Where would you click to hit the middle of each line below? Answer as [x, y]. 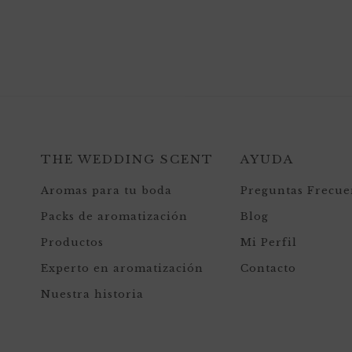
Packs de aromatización [114, 216]
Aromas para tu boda [106, 191]
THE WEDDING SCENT [127, 159]
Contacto [268, 268]
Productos [72, 242]
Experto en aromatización [122, 268]
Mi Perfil [269, 242]
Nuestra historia [92, 294]
